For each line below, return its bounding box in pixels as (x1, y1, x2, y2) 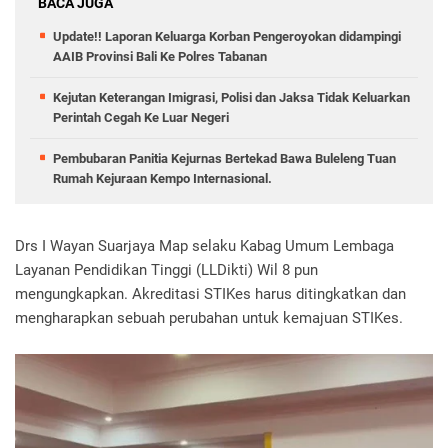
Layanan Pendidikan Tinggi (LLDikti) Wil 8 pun (15, 260, 318, 279)
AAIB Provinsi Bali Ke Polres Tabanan (53, 48, 267, 64)
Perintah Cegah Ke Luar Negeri (53, 109, 229, 125)
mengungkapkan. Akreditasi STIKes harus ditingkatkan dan (15, 284, 406, 303)
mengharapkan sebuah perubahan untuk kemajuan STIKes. (15, 308, 403, 327)
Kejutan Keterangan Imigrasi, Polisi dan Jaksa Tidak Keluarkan (53, 89, 410, 105)
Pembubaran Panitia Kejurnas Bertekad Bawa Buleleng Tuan (53, 150, 396, 166)
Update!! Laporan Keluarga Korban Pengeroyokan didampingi (53, 28, 401, 44)
